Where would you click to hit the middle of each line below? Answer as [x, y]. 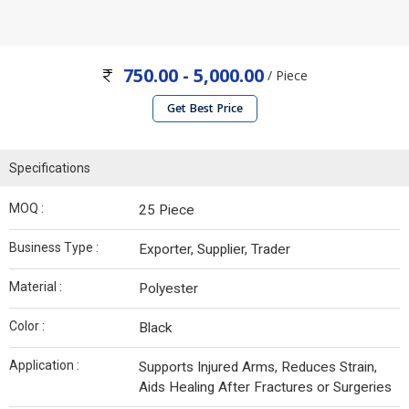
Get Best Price [204, 109]
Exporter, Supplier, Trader [215, 250]
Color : [27, 326]
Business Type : [54, 248]
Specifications [50, 168]
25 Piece [167, 210]
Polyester [168, 289]
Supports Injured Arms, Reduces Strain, [258, 367]
